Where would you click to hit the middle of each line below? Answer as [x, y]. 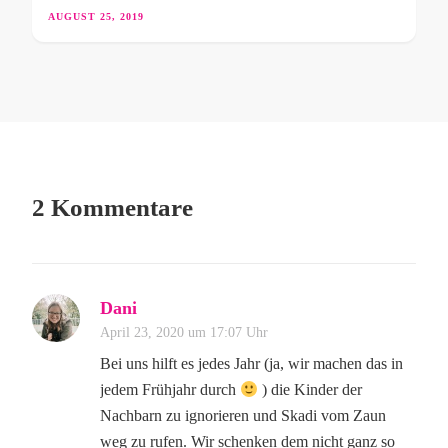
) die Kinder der [310, 390]
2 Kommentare [112, 208]
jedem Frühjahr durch [170, 390]
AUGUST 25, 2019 [96, 17]
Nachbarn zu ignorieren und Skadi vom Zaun [243, 416]
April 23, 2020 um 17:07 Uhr [184, 333]
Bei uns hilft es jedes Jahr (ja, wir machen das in [251, 364]
